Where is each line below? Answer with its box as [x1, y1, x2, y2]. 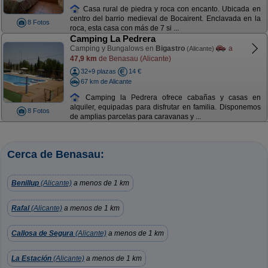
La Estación [11, 254, 51, 263]
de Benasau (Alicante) [96, 54, 171, 63]
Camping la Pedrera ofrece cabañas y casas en [80, 93, 261, 102]
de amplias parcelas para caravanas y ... [69, 112, 201, 121]
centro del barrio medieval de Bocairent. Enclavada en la [69, 14, 261, 23]
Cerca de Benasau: [7, 148, 104, 160]
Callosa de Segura [11, 229, 74, 237]
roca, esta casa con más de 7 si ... [69, 24, 179, 33]
